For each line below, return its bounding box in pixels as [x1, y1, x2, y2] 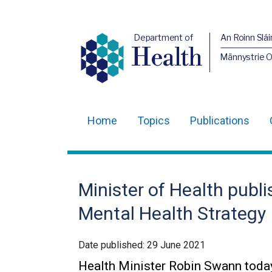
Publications [190, 114, 250, 127]
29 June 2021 [147, 239, 205, 251]
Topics [137, 114, 170, 127]
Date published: [78, 239, 147, 251]
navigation [78, 148, 148, 166]
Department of [133, 32, 193, 42]
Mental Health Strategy [78, 203, 266, 224]
